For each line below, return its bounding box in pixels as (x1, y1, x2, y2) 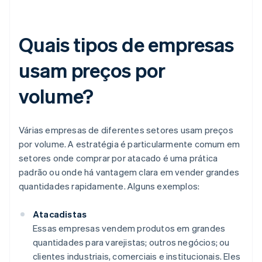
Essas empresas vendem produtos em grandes (33, 222, 226, 235)
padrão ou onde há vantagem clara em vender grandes (19, 166, 240, 178)
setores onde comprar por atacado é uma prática (19, 152, 218, 164)
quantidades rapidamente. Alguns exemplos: (19, 180, 200, 192)
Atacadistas (33, 208, 87, 220)
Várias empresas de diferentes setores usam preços (19, 124, 233, 136)
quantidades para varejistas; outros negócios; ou (33, 236, 230, 249)
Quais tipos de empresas (19, 32, 234, 57)
